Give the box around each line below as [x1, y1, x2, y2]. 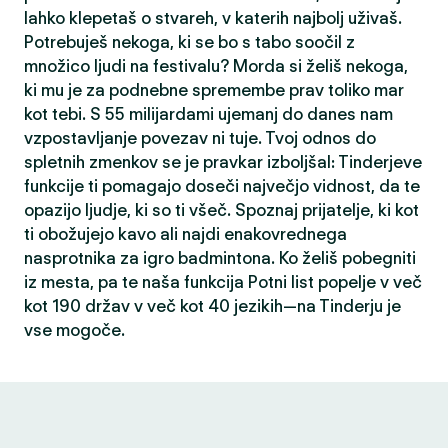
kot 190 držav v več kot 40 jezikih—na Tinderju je [24, 296, 401, 316]
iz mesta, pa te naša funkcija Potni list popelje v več [24, 272, 422, 292]
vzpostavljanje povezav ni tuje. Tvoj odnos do [24, 128, 376, 148]
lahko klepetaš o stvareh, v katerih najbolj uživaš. [24, 8, 402, 28]
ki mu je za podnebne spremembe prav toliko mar [24, 80, 404, 100]
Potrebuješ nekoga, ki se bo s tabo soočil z [24, 32, 355, 52]
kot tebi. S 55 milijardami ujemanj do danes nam [24, 104, 393, 124]
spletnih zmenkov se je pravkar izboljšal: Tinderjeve [24, 152, 422, 172]
